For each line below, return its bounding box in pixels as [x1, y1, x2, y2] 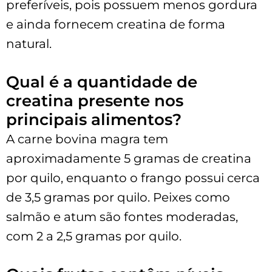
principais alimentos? [6, 109, 182, 129]
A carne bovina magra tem [6, 131, 168, 146]
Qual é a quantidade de [6, 72, 197, 92]
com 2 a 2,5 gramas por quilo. [6, 228, 182, 243]
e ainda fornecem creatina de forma [6, 16, 225, 32]
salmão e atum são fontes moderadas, [6, 209, 238, 224]
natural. [6, 36, 52, 51]
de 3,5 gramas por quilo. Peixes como [6, 189, 230, 205]
